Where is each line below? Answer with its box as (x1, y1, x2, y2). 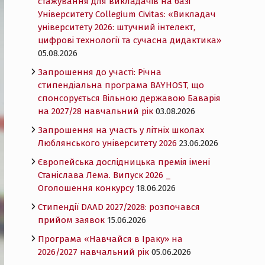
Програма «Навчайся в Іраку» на (38, 234, 183, 244)
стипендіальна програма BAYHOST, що (38, 80, 204, 91)
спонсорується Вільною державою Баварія (38, 93, 221, 104)
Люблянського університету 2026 (38, 138, 177, 148)
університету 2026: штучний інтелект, (38, 22, 195, 33)
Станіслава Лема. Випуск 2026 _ (38, 170, 171, 180)
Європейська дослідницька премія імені (38, 157, 210, 167)
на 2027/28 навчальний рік (38, 106, 153, 117)
